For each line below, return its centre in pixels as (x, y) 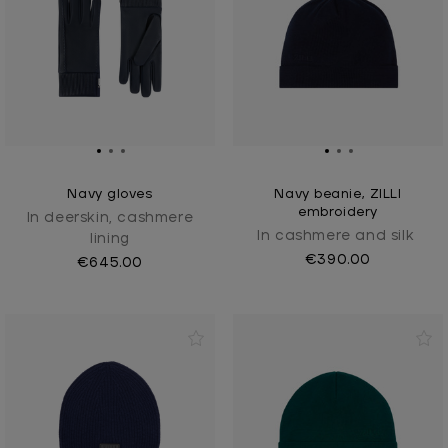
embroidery (338, 213)
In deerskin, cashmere (110, 218)
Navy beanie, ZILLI (338, 195)
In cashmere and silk (336, 236)
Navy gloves (110, 195)
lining (110, 239)
